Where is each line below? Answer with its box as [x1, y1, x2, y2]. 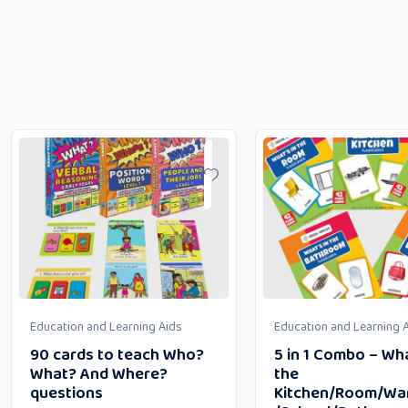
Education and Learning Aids [30, 317, 182, 338]
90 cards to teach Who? [30, 342, 204, 369]
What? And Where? [30, 362, 168, 388]
